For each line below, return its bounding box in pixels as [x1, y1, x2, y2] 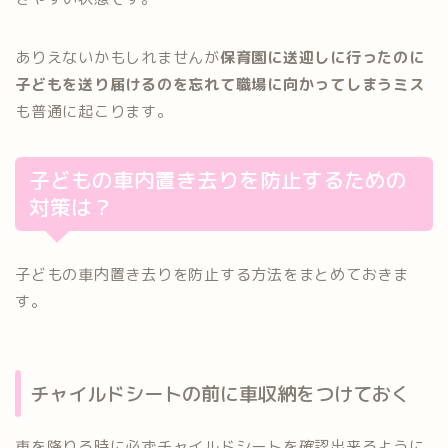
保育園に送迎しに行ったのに [219, 47, 425, 69]
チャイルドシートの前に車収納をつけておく [30, 379, 410, 407]
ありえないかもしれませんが [15, 47, 220, 69]
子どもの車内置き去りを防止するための [29, 166, 407, 196]
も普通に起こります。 [15, 101, 173, 123]
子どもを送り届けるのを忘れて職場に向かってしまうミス [15, 74, 425, 96]
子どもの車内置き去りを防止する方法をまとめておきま [15, 264, 410, 286]
